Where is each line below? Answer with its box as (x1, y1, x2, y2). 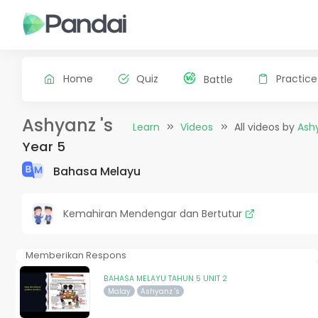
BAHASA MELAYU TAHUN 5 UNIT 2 (103, 273, 227, 284)
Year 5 (21, 137, 65, 155)
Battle (203, 72, 233, 87)
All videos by (234, 119, 297, 134)
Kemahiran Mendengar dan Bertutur (62, 206, 245, 221)
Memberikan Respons (25, 248, 126, 261)
